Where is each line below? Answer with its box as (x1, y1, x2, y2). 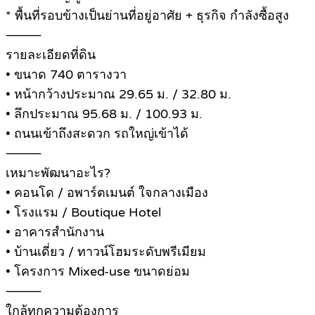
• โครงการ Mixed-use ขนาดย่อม (6, 264, 190, 280)
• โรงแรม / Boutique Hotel (6, 205, 161, 221)
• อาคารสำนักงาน (6, 224, 104, 240)
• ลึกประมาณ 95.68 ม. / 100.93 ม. (6, 106, 202, 122)
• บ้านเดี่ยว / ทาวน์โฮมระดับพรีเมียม (6, 244, 206, 260)
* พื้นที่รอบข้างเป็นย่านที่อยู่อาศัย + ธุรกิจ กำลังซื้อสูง (6, 8, 289, 24)
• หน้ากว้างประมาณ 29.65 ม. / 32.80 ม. (6, 86, 231, 103)
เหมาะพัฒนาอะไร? (6, 165, 110, 181)
